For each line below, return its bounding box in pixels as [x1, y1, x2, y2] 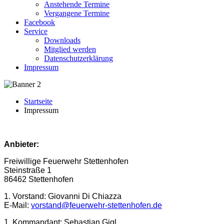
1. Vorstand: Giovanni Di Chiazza [4, 192, 121, 200]
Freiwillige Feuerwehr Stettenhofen [4, 157, 128, 165]
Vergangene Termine [44, 9, 109, 17]
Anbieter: [4, 140, 39, 148]
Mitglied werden [44, 45, 96, 53]
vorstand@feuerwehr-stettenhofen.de [31, 201, 162, 209]
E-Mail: [4, 201, 31, 209]
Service [24, 27, 47, 35]
